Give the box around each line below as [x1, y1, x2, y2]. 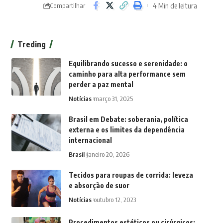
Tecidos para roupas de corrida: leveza [68, 171, 193, 180]
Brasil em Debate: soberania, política [68, 115, 188, 124]
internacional [68, 136, 112, 145]
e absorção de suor [68, 181, 129, 190]
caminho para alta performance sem [68, 70, 186, 79]
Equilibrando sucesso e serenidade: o [68, 59, 188, 68]
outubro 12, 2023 [93, 196, 136, 204]
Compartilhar [50, 1, 85, 9]
